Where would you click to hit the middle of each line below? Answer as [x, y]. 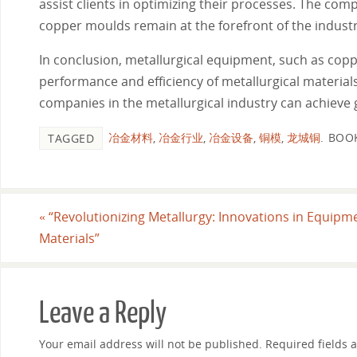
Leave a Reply [103, 313]
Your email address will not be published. [151, 343]
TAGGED [71, 138]
